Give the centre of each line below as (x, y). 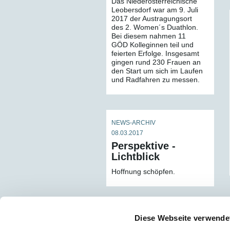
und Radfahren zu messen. (156, 80)
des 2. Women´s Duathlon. (155, 27)
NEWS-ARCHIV (133, 123)
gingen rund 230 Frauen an (156, 62)
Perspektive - (143, 146)
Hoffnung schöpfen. (143, 171)
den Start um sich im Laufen (157, 71)
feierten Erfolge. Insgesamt (155, 53)
